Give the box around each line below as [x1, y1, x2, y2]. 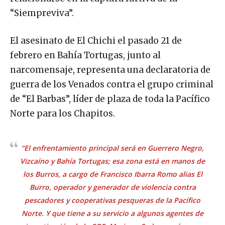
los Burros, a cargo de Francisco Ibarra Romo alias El [23, 169, 202, 179]
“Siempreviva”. [10, 7, 74, 19]
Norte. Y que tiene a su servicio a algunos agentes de [22, 208, 203, 218]
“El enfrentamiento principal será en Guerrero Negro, [21, 143, 204, 153]
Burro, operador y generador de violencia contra [29, 182, 196, 192]
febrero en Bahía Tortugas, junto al [10, 49, 161, 61]
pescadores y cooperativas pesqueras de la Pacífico [25, 195, 200, 205]
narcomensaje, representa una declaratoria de [10, 64, 210, 75]
